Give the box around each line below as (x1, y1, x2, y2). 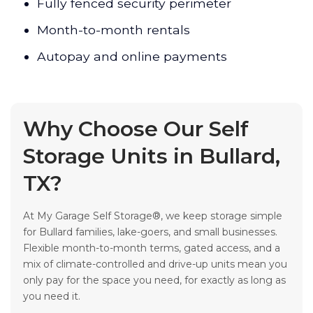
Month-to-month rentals (37, 22, 190, 38)
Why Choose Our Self (23, 116, 249, 143)
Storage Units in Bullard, (23, 143, 280, 170)
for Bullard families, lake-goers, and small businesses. (23, 226, 277, 239)
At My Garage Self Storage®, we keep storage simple (23, 210, 282, 223)
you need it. (23, 290, 80, 303)
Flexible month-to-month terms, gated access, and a (23, 242, 280, 255)
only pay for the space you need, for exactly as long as (23, 274, 286, 287)
